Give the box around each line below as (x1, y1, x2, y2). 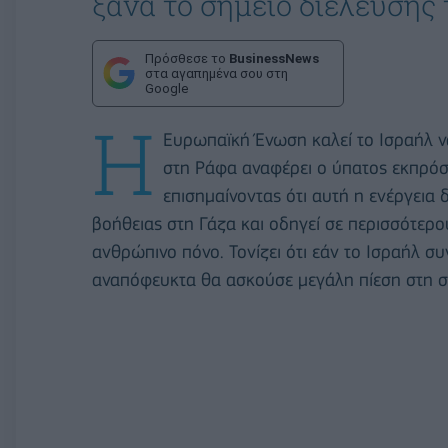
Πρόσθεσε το (145, 50, 229, 66)
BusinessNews (229, 50, 319, 66)
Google (145, 80, 188, 96)
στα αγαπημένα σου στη (145, 65, 288, 81)
